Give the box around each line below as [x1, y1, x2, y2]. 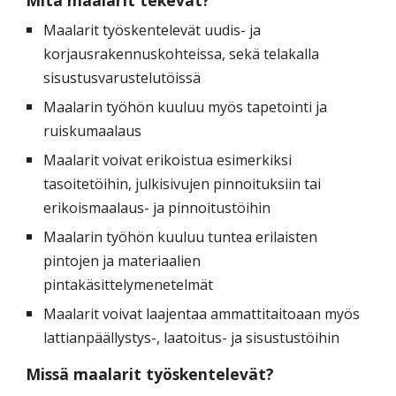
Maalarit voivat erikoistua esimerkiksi [43, 149, 296, 170]
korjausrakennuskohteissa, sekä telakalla [43, 43, 320, 64]
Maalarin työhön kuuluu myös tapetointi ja [43, 96, 328, 117]
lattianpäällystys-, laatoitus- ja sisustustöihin [43, 327, 340, 347]
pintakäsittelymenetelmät [43, 274, 214, 294]
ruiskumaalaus [43, 120, 142, 141]
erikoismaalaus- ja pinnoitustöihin [43, 197, 271, 217]
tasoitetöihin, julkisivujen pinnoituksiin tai [43, 173, 322, 194]
